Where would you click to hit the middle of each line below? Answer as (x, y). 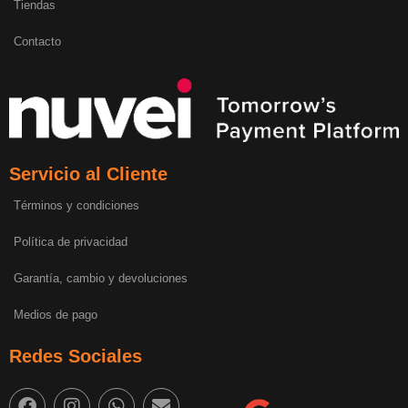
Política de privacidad (71, 242)
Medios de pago (56, 315)
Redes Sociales (76, 357)
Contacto (37, 41)
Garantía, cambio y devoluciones (101, 279)
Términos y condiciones (76, 206)
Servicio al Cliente (88, 174)
